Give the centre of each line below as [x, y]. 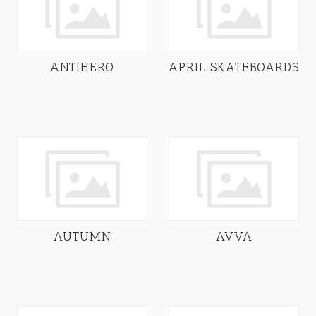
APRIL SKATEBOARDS [234, 67]
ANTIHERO [82, 67]
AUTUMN [82, 236]
